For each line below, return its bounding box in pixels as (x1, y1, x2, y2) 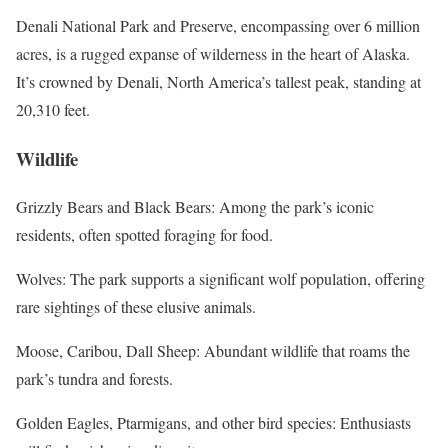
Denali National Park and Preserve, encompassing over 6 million (16, 14, 420, 36)
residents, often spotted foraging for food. (16, 224, 273, 246)
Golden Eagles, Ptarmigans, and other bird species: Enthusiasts (16, 412, 411, 434)
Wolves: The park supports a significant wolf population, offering (16, 268, 425, 290)
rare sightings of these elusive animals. (16, 296, 256, 318)
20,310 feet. (16, 98, 90, 120)
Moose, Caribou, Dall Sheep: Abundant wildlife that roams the (16, 340, 410, 362)
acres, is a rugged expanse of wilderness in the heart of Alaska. (16, 42, 410, 64)
